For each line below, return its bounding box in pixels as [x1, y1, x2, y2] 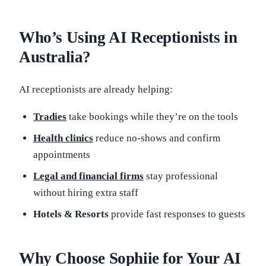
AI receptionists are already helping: [19, 84, 173, 95]
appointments [33, 149, 90, 160]
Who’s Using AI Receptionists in [19, 28, 237, 46]
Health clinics [33, 132, 93, 144]
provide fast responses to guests [111, 208, 245, 220]
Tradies [33, 111, 66, 122]
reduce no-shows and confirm [93, 132, 220, 144]
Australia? [19, 48, 91, 66]
